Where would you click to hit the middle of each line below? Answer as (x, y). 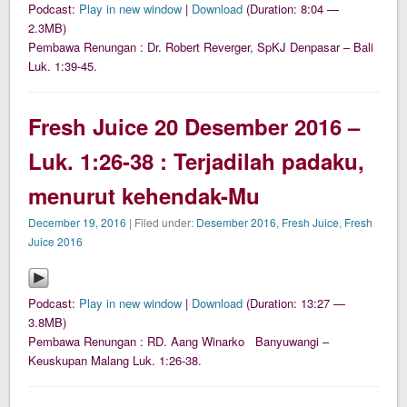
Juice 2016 (56, 242)
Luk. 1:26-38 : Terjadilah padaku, (197, 161)
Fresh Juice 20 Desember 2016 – (194, 127)
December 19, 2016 (78, 223)
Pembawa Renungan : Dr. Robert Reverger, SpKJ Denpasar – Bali (201, 46)
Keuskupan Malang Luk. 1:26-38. (115, 361)
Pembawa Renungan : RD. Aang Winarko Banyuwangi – (179, 342)
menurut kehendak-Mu (144, 196)
